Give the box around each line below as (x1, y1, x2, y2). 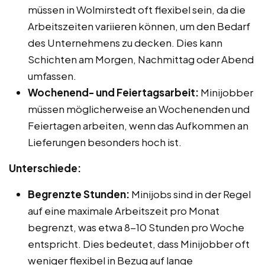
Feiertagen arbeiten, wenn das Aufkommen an (28, 118, 248, 132)
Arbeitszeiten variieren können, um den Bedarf (28, 19, 250, 33)
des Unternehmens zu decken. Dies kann (28, 35, 222, 49)
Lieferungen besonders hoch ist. (28, 135, 182, 148)
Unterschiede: (9, 161, 81, 174)
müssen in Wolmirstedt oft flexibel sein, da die (28, 2, 245, 16)
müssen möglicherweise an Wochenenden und (28, 102, 250, 115)
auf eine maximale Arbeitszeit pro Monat (28, 203, 219, 217)
